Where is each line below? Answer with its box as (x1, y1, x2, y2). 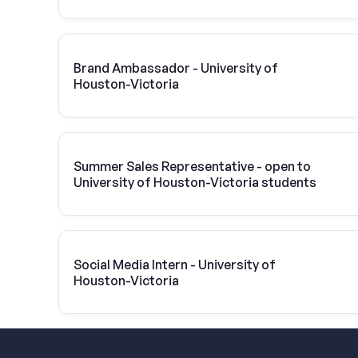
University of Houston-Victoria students (74, 173, 317, 190)
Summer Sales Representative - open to (74, 157, 311, 174)
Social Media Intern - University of (74, 256, 276, 272)
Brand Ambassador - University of (74, 59, 278, 76)
